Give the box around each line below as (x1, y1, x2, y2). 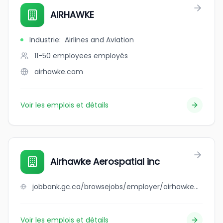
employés (94, 51, 128, 61)
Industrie (29, 35, 59, 45)
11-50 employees (34, 51, 92, 61)
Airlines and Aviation (65, 35, 134, 45)
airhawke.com (34, 67, 83, 77)
